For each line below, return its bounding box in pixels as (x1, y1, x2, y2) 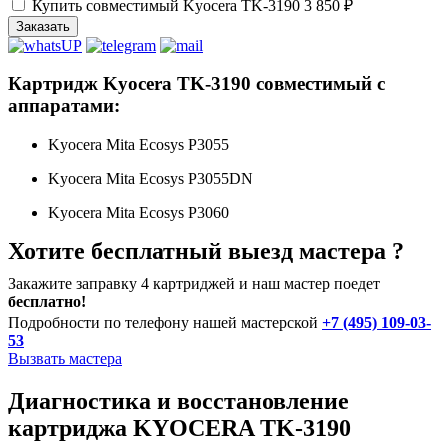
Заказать (16, 18, 70, 34)
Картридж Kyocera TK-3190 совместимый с (8, 73, 385, 95)
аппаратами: (8, 95, 120, 117)
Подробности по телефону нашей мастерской (8, 314, 322, 332)
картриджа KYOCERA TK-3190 (8, 415, 351, 442)
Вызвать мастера (8, 350, 122, 368)
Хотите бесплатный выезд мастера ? (8, 238, 404, 265)
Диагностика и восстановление (8, 388, 349, 415)
